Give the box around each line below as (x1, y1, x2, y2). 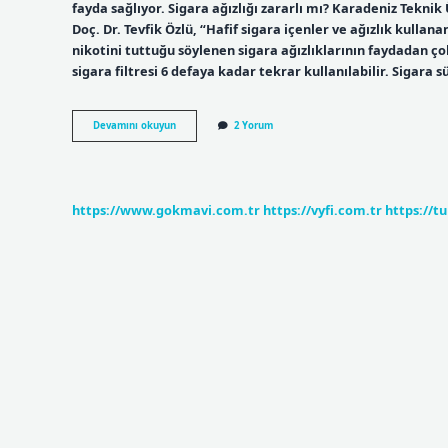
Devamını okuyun (93, 119, 176, 133)
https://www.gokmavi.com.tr (72, 200, 260, 219)
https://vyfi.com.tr (263, 200, 382, 219)
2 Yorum (234, 119, 273, 133)
